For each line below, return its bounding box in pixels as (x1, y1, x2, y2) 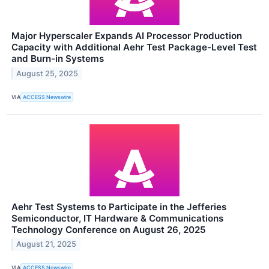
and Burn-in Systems (11, 53, 104, 65)
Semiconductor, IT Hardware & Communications (11, 212, 223, 224)
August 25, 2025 (16, 69, 79, 79)
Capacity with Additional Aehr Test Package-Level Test (11, 41, 257, 53)
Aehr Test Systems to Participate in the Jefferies (11, 201, 226, 213)
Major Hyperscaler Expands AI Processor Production (11, 30, 242, 42)
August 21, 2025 (16, 240, 77, 249)
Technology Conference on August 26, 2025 (11, 223, 206, 235)
